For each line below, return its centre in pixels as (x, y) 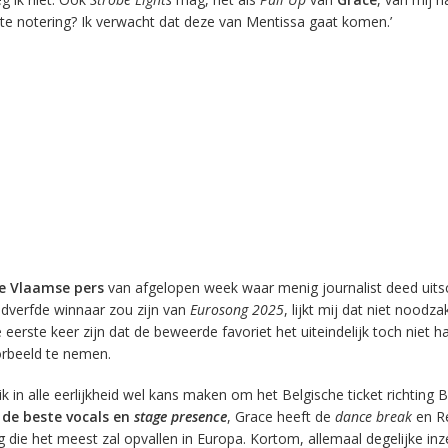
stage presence (180, 416)
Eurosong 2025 (236, 310)
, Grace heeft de (280, 416)
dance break (373, 416)
